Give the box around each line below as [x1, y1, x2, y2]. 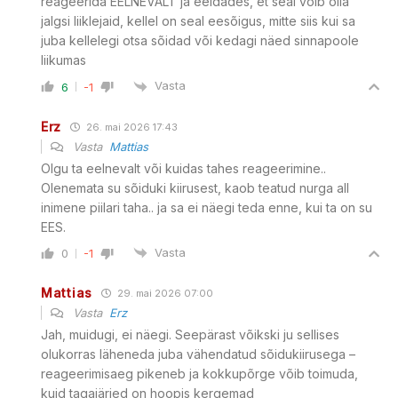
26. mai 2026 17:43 [84, 120, 179, 133]
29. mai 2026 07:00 [114, 287, 213, 300]
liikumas [41, 52, 86, 68]
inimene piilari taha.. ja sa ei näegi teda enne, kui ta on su [41, 199, 372, 215]
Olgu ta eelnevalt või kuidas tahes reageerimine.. [41, 160, 326, 176]
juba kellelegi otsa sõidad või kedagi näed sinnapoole [41, 33, 359, 49]
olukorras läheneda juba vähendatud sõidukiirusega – [41, 346, 355, 362]
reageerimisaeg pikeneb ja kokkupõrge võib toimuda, [41, 366, 358, 382]
